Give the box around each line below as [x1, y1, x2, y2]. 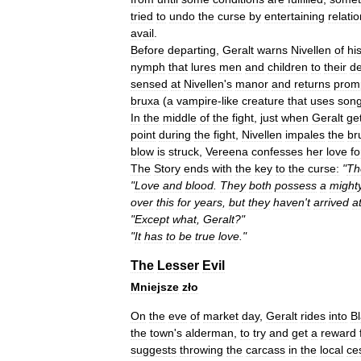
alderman [185, 326, 234, 339]
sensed [131, 77, 168, 90]
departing [168, 44, 216, 56]
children [268, 60, 308, 73]
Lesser [157, 259, 199, 272]
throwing [180, 343, 223, 356]
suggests [131, 343, 176, 356]
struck [168, 145, 199, 158]
